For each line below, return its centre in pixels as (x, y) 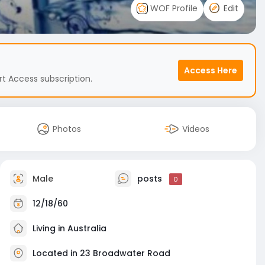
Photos (67, 129)
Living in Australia (68, 228)
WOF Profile (173, 8)
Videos (196, 129)
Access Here (211, 70)
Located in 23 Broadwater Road (101, 253)
